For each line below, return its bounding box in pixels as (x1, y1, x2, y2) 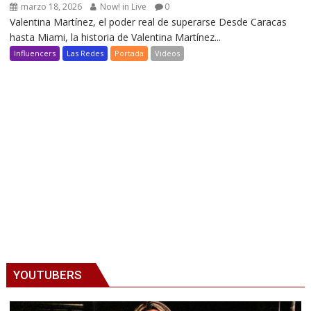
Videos (155, 48, 180, 59)
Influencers (14, 48, 56, 59)
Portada (115, 48, 144, 59)
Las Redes (67, 48, 104, 59)
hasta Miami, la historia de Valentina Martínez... (10, 31, 221, 44)
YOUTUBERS (13, 267, 83, 282)
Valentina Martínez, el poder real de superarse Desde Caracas (10, 15, 287, 29)
